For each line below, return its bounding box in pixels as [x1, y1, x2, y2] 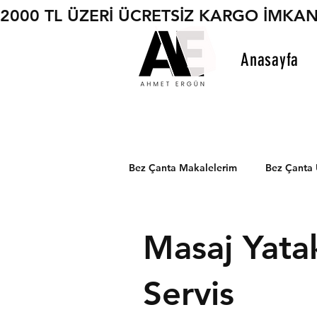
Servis [143, 273, 234, 314]
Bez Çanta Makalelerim [129, 161, 237, 174]
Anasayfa [241, 50, 299, 70]
